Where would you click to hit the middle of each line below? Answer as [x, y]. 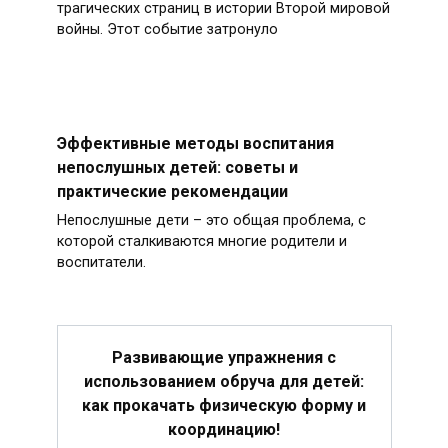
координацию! [224, 429]
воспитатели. [101, 263]
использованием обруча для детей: [224, 381]
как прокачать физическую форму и [224, 405]
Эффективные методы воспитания [195, 143]
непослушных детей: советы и [177, 167]
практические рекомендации [172, 191]
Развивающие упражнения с [224, 357]
